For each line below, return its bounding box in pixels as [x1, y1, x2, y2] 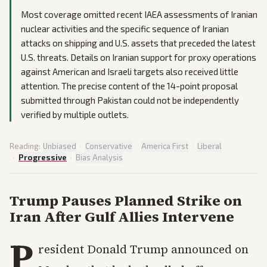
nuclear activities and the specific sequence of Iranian [21, 23, 229, 34]
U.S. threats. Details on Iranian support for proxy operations [21, 52, 256, 63]
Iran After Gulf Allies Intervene [10, 207, 234, 226]
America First [141, 141, 188, 151]
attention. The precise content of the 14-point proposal [21, 80, 238, 91]
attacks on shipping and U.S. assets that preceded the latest [21, 38, 256, 48]
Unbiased [43, 141, 76, 151]
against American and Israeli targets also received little [21, 66, 238, 77]
